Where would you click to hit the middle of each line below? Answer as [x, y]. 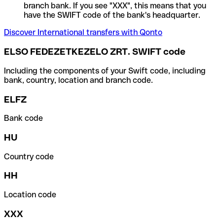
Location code [30, 195]
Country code [29, 156]
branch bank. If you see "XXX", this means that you [115, 6]
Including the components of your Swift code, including [105, 71]
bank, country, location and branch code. [78, 80]
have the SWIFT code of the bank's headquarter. [112, 15]
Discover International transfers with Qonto [83, 33]
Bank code [23, 118]
